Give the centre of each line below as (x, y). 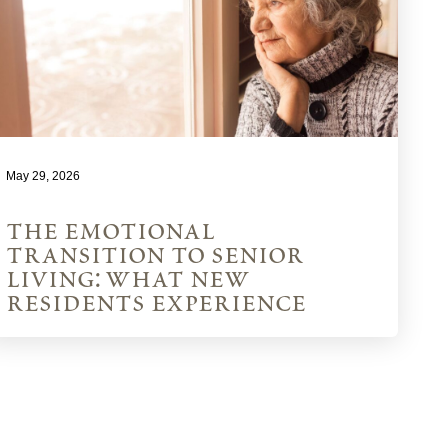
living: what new (128, 280)
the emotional (111, 232)
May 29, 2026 (43, 176)
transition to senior (155, 256)
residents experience (156, 304)
